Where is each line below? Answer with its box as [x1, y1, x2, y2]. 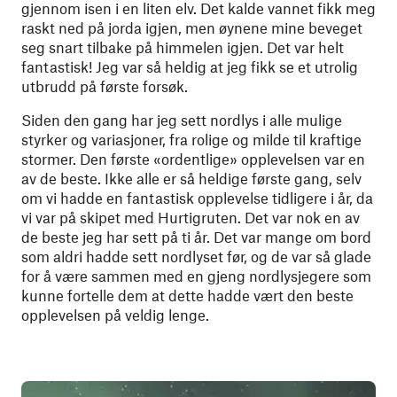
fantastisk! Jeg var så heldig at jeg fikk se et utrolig [21, 58, 358, 75]
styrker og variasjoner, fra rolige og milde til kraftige [21, 130, 362, 148]
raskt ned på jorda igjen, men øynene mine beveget [21, 19, 362, 36]
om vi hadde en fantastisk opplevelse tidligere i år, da [21, 189, 373, 206]
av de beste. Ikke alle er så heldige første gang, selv [21, 169, 362, 187]
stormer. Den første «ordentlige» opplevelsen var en [21, 150, 365, 167]
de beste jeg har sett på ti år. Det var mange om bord [21, 228, 371, 245]
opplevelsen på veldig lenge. [21, 306, 209, 323]
